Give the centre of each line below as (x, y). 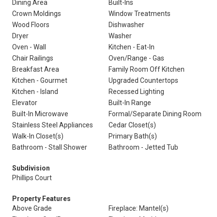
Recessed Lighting (136, 92)
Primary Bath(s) (133, 136)
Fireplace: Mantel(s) (139, 208)
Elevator (25, 103)
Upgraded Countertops (143, 80)
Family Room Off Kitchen (147, 69)
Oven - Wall (29, 47)
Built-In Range (130, 103)
